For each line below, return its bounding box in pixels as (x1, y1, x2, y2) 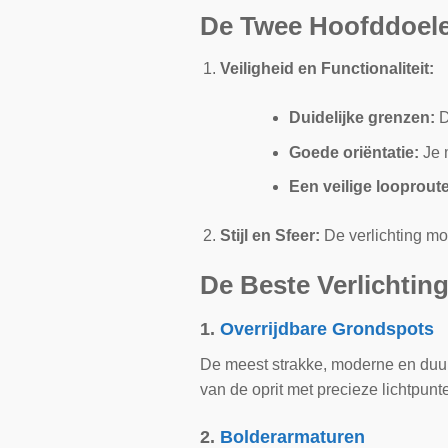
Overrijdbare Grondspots (219, 318, 434, 339)
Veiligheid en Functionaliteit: (220, 59, 435, 77)
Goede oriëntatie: (289, 143, 420, 161)
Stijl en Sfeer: (220, 227, 321, 245)
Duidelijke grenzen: (289, 108, 436, 126)
